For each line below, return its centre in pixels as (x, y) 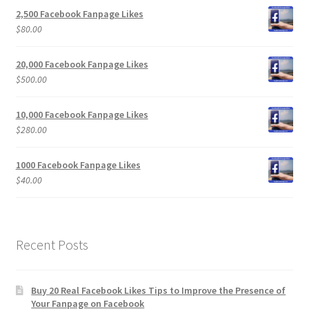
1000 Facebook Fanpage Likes (78, 165)
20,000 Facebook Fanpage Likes (82, 64)
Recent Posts (52, 245)
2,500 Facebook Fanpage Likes (79, 14)
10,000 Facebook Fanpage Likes (82, 115)
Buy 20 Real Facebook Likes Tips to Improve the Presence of (159, 290)
